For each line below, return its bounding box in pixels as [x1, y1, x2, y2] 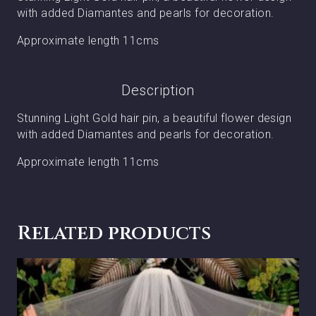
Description [121, 82, 195, 99]
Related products [17, 220, 211, 247]
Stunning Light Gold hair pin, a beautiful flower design [17, 111, 292, 126]
